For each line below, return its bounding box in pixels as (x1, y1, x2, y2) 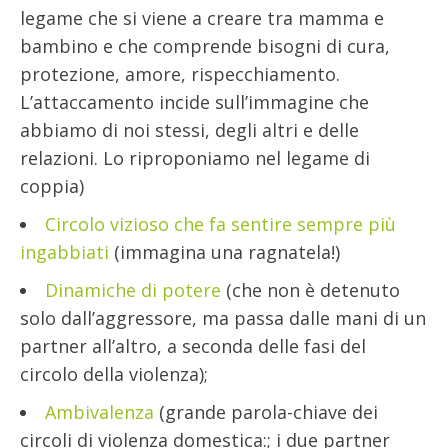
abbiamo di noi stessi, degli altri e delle (20, 118, 359, 143)
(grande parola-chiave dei (154, 400, 378, 425)
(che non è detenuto (221, 278, 400, 303)
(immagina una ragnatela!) (109, 240, 340, 265)
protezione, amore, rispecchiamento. (20, 62, 340, 87)
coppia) (20, 174, 84, 199)
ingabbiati (20, 240, 109, 265)
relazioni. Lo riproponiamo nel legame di (20, 146, 370, 171)
